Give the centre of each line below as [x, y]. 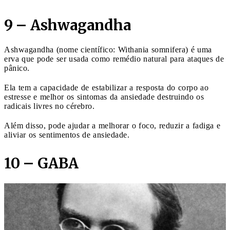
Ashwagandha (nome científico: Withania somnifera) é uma [108, 49]
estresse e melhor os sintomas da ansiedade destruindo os [104, 97]
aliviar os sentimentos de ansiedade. [67, 135]
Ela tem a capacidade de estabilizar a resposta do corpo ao [106, 87]
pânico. [17, 68]
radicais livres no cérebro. [49, 106]
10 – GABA [41, 163]
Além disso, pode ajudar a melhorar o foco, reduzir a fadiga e [112, 125]
